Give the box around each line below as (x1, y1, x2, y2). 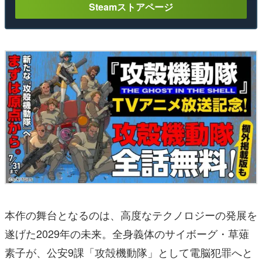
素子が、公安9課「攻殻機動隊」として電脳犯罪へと (5, 244, 253, 260)
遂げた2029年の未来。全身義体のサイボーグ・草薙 (5, 225, 249, 241)
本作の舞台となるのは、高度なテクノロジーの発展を (5, 206, 257, 222)
